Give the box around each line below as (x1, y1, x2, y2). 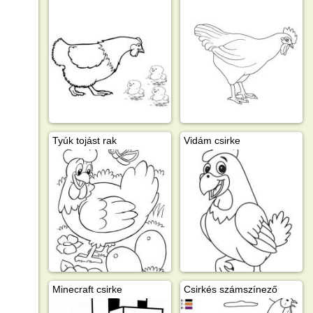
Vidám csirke (183, 134, 240, 146)
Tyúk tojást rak (52, 134, 117, 146)
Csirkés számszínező (183, 283, 277, 295)
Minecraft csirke (52, 283, 122, 295)
